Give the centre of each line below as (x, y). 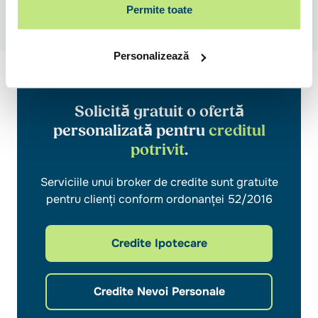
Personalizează (151, 56)
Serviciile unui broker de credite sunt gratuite (159, 182)
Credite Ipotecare (159, 243)
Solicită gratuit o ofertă (159, 111)
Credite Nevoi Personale (159, 291)
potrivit (157, 150)
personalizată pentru (131, 131)
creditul (237, 131)
